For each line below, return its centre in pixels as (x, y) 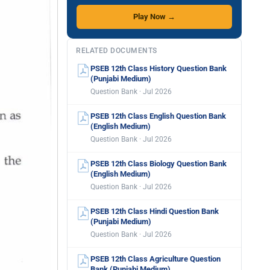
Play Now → (154, 17)
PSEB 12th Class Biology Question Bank (159, 164)
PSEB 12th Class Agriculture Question (155, 259)
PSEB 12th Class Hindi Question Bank (155, 211)
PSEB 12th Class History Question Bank (159, 68)
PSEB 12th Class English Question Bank (158, 116)
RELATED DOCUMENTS (117, 51)
